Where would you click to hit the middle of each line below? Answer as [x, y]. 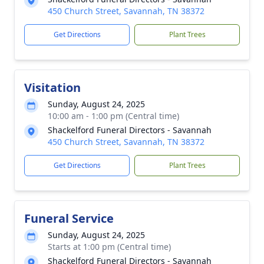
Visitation [52, 88]
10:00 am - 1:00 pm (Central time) [113, 116]
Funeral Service [69, 218]
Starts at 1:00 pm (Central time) [109, 247]
